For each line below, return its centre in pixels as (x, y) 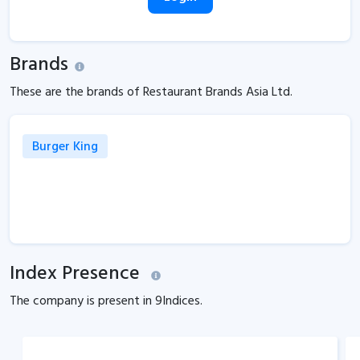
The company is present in (82, 301)
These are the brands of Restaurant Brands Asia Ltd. (151, 92)
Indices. (182, 301)
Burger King (65, 147)
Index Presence (75, 274)
